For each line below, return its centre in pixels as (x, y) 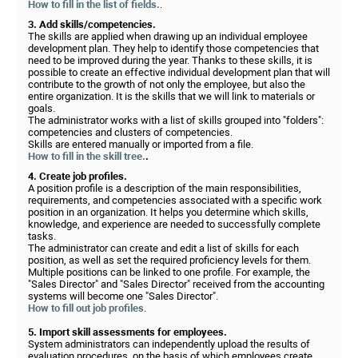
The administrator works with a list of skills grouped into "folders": (176, 120)
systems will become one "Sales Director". (123, 296)
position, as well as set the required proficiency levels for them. (169, 260)
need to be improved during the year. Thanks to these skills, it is (170, 60)
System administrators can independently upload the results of (169, 344)
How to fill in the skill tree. (87, 156)
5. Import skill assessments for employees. (127, 332)
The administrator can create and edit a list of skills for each (163, 248)
